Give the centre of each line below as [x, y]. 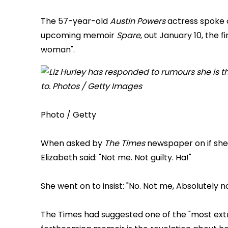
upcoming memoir [79, 36]
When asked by [72, 144]
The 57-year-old [75, 21]
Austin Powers [138, 21]
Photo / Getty [68, 115]
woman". [58, 50]
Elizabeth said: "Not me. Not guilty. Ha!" [116, 158]
